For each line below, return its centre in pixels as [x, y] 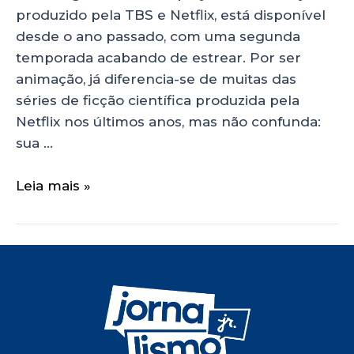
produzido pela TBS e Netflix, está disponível [171, 15]
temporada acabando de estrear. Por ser [158, 57]
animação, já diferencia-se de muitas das [156, 79]
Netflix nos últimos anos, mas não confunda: [168, 121]
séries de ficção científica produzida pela [158, 100]
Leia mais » [53, 186]
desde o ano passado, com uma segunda [158, 36]
